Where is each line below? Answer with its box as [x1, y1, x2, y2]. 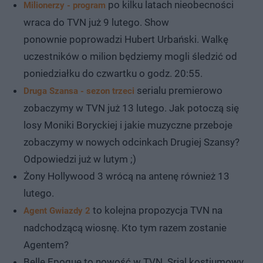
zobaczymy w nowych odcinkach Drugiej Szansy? [23, 136, 240, 148]
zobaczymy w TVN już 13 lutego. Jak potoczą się [23, 102, 239, 114]
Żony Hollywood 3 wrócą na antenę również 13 [23, 170, 230, 182]
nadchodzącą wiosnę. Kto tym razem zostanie [23, 221, 227, 234]
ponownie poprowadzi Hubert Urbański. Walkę [23, 33, 228, 45]
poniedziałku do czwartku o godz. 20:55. [23, 67, 203, 79]
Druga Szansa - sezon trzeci [23, 85, 134, 96]
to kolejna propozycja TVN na [90, 204, 222, 216]
